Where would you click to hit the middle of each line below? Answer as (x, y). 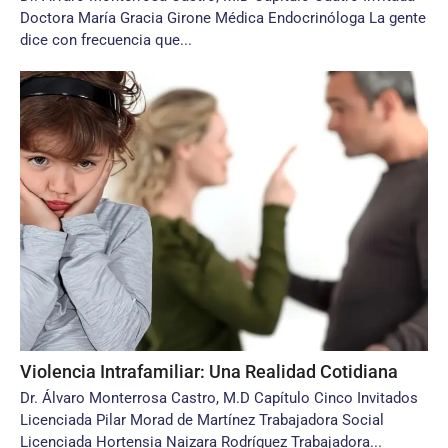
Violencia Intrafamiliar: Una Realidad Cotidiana (209, 371)
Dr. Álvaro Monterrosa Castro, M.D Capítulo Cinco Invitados (219, 398)
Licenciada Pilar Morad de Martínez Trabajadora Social (202, 420)
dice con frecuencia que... (106, 40)
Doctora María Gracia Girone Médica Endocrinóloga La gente (223, 18)
